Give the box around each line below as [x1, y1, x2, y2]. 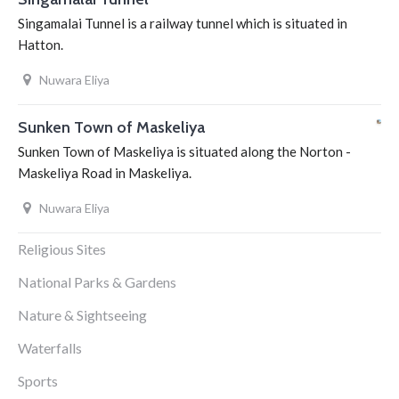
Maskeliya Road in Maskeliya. [18, 165, 191, 181]
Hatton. [18, 37, 63, 53]
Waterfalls [18, 339, 82, 356]
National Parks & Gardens [18, 273, 176, 290]
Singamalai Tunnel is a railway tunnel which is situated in [18, 15, 347, 31]
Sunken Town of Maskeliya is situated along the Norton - [18, 143, 351, 159]
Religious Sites [18, 240, 106, 257]
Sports [18, 372, 58, 389]
